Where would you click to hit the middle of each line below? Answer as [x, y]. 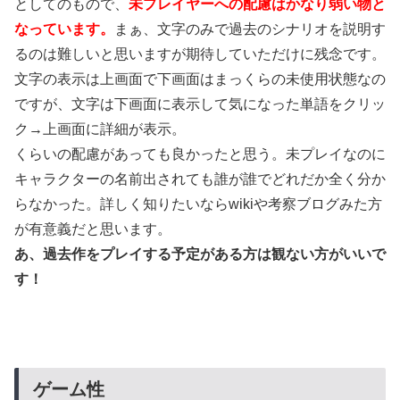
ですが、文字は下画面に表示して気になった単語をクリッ [200, 104]
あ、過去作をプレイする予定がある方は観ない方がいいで [200, 254]
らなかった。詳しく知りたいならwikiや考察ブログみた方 [198, 204]
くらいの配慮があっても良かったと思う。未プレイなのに [200, 154]
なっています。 [64, 29]
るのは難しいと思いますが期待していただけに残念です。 [200, 54]
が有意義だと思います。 [93, 229]
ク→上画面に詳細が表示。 [100, 129]
